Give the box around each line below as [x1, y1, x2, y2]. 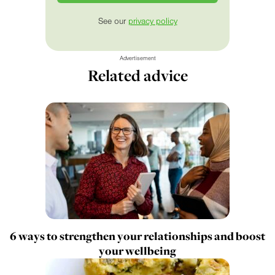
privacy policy [128, 16, 177, 26]
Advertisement [119, 54, 156, 62]
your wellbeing [99, 242, 176, 258]
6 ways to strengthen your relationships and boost [10, 228, 265, 244]
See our [98, 16, 128, 26]
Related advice [87, 64, 188, 86]
